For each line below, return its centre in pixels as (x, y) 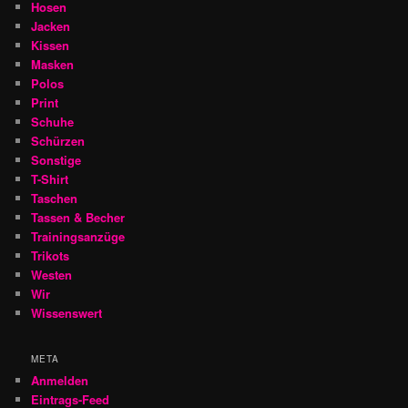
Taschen (55, 199)
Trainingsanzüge (78, 237)
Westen (52, 275)
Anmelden (60, 380)
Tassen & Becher (78, 218)
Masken (53, 65)
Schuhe (53, 122)
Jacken (51, 26)
